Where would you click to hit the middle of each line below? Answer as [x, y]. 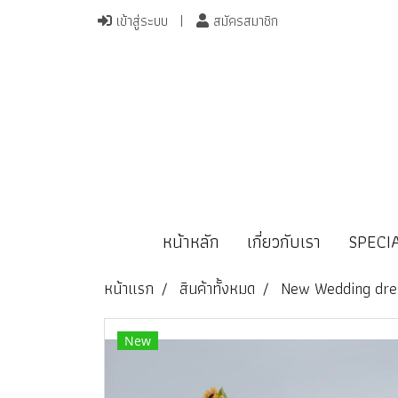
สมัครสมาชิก [243, 21]
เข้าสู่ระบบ [140, 21]
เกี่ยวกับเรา [283, 242]
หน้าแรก [129, 288]
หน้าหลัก [191, 242]
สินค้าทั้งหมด [217, 288]
